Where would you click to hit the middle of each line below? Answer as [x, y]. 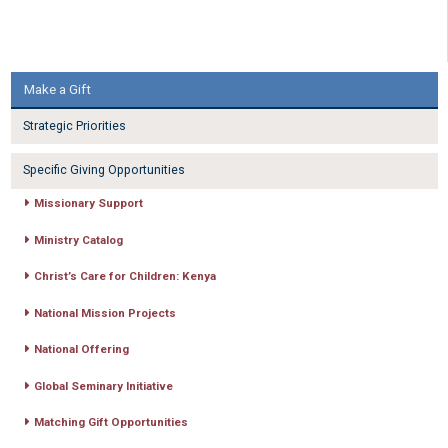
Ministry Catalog [78, 239]
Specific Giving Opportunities [103, 170]
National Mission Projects [104, 312]
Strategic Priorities [74, 126]
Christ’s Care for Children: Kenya [124, 276]
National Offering [81, 349]
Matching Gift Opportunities [110, 422]
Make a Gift [58, 89]
